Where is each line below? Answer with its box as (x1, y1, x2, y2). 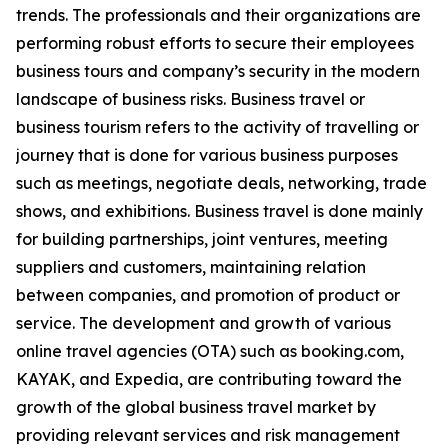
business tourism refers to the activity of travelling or (16, 117, 419, 138)
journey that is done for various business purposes (16, 145, 398, 166)
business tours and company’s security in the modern (16, 61, 420, 82)
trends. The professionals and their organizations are (16, 5, 421, 26)
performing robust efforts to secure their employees (16, 33, 414, 54)
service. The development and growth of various (16, 313, 391, 334)
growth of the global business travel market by (16, 397, 376, 418)
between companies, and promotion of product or (16, 285, 400, 306)
